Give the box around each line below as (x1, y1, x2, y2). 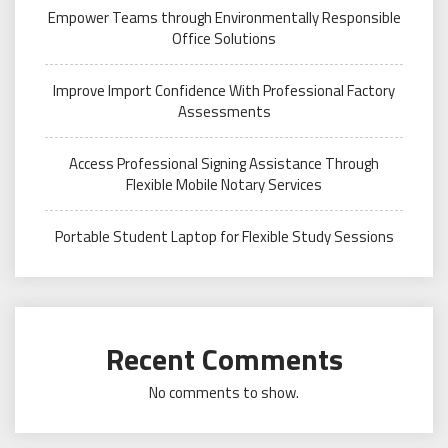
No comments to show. (149, 381, 299, 404)
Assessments (177, 100, 271, 123)
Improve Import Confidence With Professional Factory (53, 79, 395, 102)
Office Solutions (172, 27, 276, 50)
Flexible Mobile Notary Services (126, 173, 322, 196)
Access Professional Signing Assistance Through (69, 152, 379, 175)
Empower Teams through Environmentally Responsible (47, 6, 401, 29)
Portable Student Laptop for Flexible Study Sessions (54, 225, 394, 248)
